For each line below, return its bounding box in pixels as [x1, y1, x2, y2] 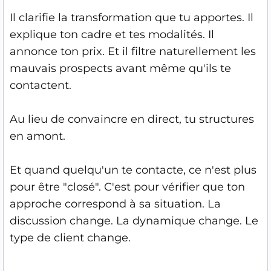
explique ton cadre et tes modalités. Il [10, 28, 214, 41]
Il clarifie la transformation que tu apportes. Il [10, 11, 253, 24]
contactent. [10, 79, 71, 92]
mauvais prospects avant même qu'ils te [10, 62, 231, 75]
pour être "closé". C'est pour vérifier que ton [10, 180, 245, 194]
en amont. [10, 129, 65, 143]
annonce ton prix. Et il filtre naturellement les [10, 45, 256, 58]
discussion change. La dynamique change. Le [10, 214, 258, 227]
